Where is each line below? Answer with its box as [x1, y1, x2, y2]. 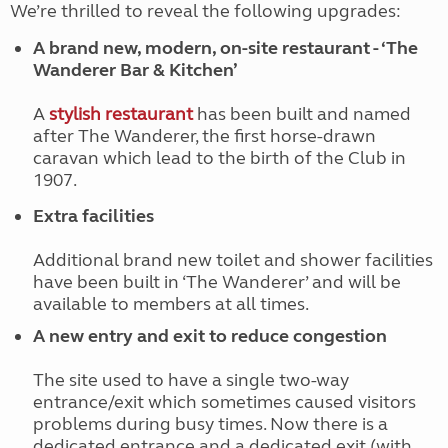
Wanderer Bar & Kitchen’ [32, 58, 238, 81]
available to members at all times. [32, 292, 309, 315]
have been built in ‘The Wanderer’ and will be [32, 270, 401, 293]
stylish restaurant [48, 102, 193, 125]
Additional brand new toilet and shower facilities [32, 248, 433, 271]
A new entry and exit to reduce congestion [32, 324, 387, 347]
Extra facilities [32, 204, 154, 227]
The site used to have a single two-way [32, 368, 349, 391]
